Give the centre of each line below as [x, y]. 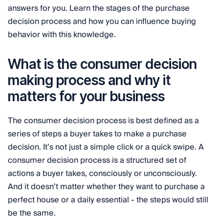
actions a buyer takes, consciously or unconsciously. [102, 174]
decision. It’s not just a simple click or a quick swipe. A [106, 147]
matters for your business [86, 96]
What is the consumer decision [102, 64]
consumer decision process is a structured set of [97, 160]
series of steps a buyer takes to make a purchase [97, 134]
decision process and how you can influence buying [102, 22]
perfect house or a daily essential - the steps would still [108, 200]
